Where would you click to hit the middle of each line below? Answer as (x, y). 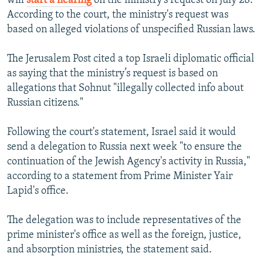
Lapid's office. (38, 191)
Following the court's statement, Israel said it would (122, 133)
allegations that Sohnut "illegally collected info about (125, 89)
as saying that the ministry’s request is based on (112, 74)
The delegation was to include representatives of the (124, 221)
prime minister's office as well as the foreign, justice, (124, 235)
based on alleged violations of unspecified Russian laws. (131, 30)
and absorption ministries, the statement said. (109, 250)
